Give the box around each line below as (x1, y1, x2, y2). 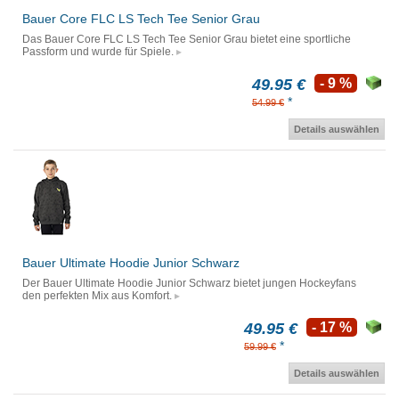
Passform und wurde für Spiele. (22, 45, 174, 59)
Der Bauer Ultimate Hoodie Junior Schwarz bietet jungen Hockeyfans (22, 277, 356, 290)
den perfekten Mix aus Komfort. (22, 289, 172, 303)
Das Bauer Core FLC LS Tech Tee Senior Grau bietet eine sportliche (22, 33, 351, 46)
